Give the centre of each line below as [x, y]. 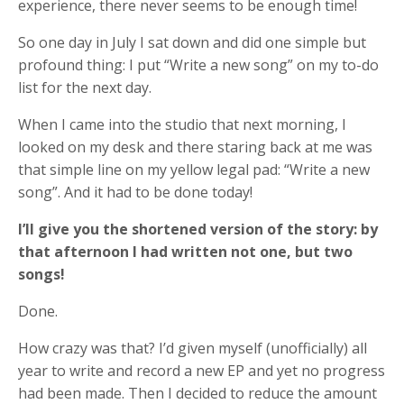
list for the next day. [85, 87]
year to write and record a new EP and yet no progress [202, 370]
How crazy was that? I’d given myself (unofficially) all [193, 348]
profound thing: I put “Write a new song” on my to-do [198, 64]
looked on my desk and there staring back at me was [195, 147]
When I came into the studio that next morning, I [182, 124]
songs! [41, 274]
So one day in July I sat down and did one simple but [192, 42]
